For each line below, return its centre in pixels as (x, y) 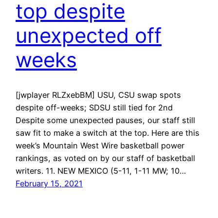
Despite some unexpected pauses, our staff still (105, 120)
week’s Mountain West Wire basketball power (100, 146)
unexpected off (89, 35)
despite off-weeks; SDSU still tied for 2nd (94, 108)
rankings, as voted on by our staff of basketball (105, 158)
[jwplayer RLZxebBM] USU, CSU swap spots (98, 95)
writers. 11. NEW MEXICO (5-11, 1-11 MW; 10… (101, 171)
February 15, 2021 (49, 184)
